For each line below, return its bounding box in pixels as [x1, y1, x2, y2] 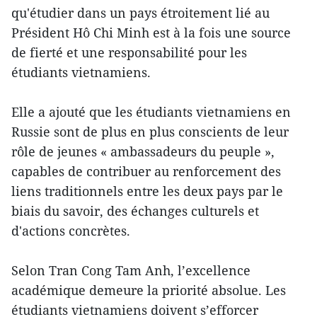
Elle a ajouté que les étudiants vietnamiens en [11, 103, 291, 121]
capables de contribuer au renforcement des [11, 163, 281, 180]
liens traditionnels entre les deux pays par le [11, 183, 283, 200]
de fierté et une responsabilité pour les [11, 44, 247, 62]
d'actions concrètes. [11, 222, 130, 240]
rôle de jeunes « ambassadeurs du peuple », [11, 143, 275, 161]
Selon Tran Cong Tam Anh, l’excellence [11, 262, 250, 279]
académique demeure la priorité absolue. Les [11, 282, 286, 299]
